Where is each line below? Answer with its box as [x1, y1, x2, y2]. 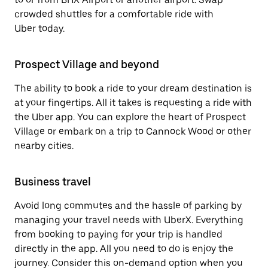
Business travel [14, 175, 91, 188]
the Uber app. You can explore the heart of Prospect [14, 111, 246, 123]
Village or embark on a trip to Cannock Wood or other [14, 126, 251, 137]
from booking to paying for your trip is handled [14, 229, 223, 240]
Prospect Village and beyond [14, 58, 159, 71]
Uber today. [14, 23, 65, 34]
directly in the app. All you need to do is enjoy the [14, 243, 233, 254]
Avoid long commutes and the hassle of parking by [14, 200, 242, 211]
